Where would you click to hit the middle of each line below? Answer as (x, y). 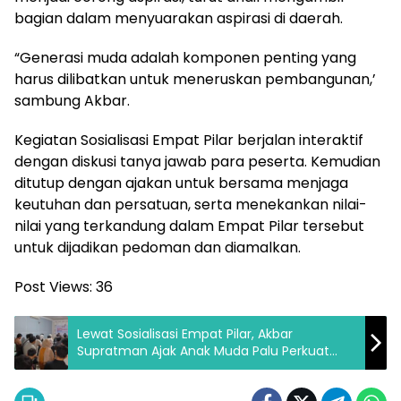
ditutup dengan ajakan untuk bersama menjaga (181, 183)
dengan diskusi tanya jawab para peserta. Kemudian (197, 161)
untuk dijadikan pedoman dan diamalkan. (158, 247)
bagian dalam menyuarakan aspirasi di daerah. (179, 18)
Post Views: (53, 286)
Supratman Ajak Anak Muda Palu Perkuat (203, 350)
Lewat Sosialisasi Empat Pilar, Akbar (185, 333)
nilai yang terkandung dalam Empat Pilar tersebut (189, 226)
